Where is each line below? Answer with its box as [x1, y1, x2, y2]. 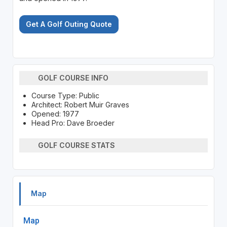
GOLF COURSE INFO [38, 73, 109, 83]
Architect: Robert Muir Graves [31, 100, 129, 109]
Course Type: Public [31, 91, 99, 100]
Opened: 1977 [31, 109, 79, 118]
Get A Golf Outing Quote [25, 19, 112, 28]
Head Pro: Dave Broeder [31, 118, 115, 127]
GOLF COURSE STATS [38, 141, 116, 150]
